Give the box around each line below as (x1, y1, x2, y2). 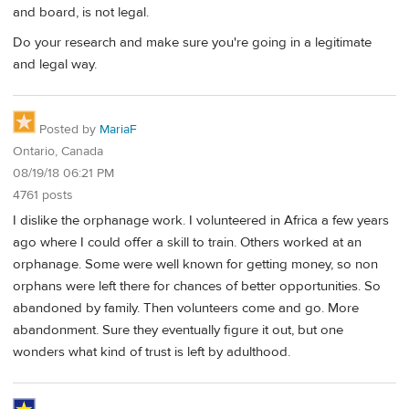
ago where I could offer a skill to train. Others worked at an (13, 234, 362, 252)
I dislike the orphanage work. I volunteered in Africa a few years (13, 212, 389, 230)
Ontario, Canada (13, 142, 103, 160)
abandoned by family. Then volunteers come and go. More (13, 299, 359, 318)
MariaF (100, 121, 137, 138)
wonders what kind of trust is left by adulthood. (13, 343, 290, 362)
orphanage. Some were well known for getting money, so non (13, 256, 378, 274)
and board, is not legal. (13, 3, 149, 21)
